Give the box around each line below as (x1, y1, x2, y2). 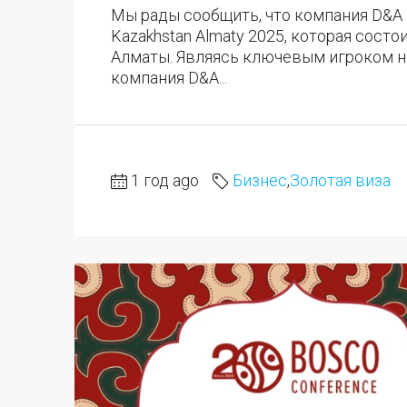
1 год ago (131, 171, 199, 191)
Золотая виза (290, 171, 391, 191)
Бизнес (233, 171, 287, 191)
